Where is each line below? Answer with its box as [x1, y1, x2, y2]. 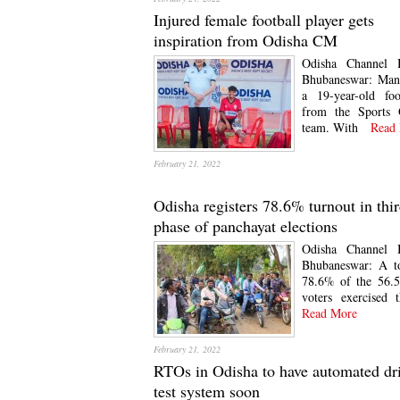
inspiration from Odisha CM [154, 29, 337, 51]
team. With [302, 119, 358, 136]
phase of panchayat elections [154, 215, 337, 237]
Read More [302, 304, 357, 321]
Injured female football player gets [154, 9, 374, 30]
